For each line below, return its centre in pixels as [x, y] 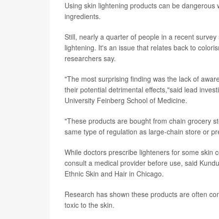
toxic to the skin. [89, 205]
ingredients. [83, 16]
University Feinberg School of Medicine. [126, 100]
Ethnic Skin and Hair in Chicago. [114, 173]
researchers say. [90, 58]
